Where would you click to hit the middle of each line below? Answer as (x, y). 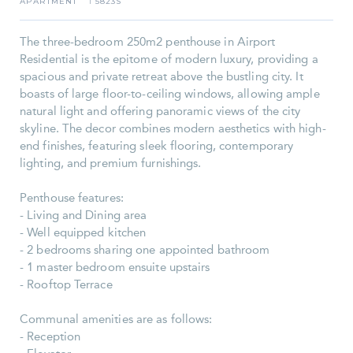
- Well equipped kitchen (83, 233)
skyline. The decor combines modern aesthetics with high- (173, 129)
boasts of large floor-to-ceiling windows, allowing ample (170, 94)
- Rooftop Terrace (66, 285)
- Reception (50, 337)
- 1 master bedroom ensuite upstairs (115, 268)
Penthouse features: (72, 198)
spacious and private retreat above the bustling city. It (162, 77)
